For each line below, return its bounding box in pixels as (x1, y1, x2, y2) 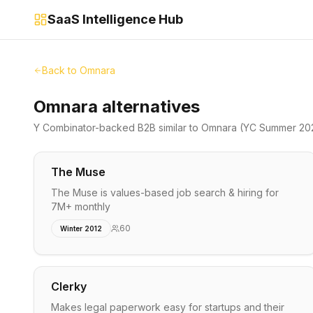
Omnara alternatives (34, 96, 200, 117)
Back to (42, 64, 80, 76)
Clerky (51, 279, 87, 293)
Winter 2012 (60, 224, 102, 233)
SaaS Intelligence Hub (48, 12, 183, 27)
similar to (156, 122, 201, 133)
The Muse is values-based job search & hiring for (51, 187, 279, 198)
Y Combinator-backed (34, 122, 138, 133)
